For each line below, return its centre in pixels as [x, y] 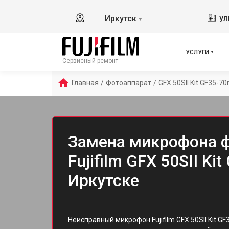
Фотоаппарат [129, 83]
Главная [85, 83]
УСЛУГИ [197, 52]
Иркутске [104, 180]
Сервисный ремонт [90, 61]
